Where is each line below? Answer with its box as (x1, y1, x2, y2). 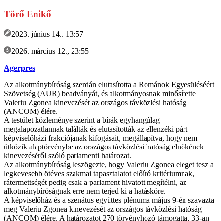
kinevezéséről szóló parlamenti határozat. (4, 151, 131, 160)
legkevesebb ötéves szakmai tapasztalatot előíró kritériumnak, (4, 169, 194, 178)
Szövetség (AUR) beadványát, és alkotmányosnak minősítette (4, 89, 196, 98)
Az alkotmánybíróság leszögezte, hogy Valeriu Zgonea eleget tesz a (4, 160, 214, 169)
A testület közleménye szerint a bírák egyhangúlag (4, 115, 160, 124)
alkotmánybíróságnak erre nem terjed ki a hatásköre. (4, 186, 166, 195)
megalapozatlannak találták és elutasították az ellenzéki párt (4, 124, 187, 133)
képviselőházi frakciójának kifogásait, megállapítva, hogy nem (4, 133, 197, 142)
